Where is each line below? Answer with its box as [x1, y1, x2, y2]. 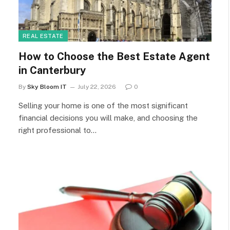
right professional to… [18, 125, 97, 135]
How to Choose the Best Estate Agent [18, 50, 210, 63]
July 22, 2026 [78, 83, 116, 90]
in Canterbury [18, 64, 86, 76]
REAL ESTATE [23, 32, 64, 39]
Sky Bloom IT [27, 83, 67, 90]
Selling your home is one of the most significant [18, 101, 188, 110]
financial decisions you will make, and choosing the [18, 113, 198, 122]
